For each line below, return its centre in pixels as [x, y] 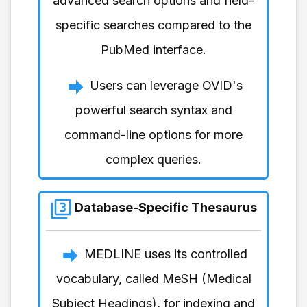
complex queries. [153, 159]
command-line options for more [153, 134]
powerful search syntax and [153, 110]
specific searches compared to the [153, 25]
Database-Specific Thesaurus [166, 207]
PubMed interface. [153, 49]
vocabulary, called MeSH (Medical [153, 278]
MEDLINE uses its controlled [166, 254]
